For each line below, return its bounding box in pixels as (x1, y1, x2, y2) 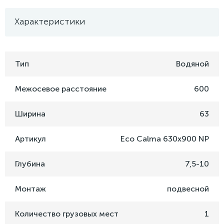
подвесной (167, 184, 209, 194)
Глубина (15, 159, 45, 169)
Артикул (15, 134, 46, 144)
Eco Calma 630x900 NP (120, 134, 209, 144)
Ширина (15, 109, 45, 119)
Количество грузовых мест (15, 209, 118, 219)
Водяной (176, 59, 209, 69)
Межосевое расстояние (15, 84, 106, 94)
